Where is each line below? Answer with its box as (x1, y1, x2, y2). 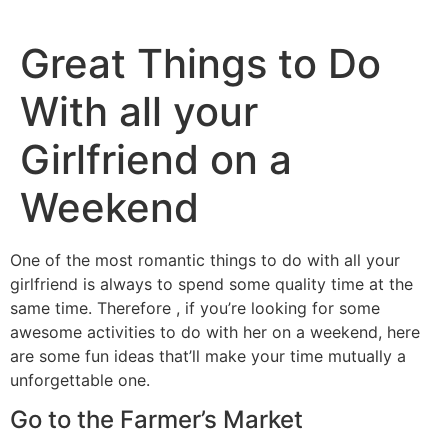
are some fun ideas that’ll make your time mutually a (10, 346, 406, 366)
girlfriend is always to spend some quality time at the (10, 274, 413, 294)
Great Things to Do (20, 39, 381, 88)
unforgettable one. (10, 370, 150, 390)
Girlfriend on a (20, 135, 292, 184)
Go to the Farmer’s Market (10, 405, 303, 435)
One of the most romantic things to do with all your (10, 250, 400, 270)
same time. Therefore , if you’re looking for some (10, 298, 380, 318)
